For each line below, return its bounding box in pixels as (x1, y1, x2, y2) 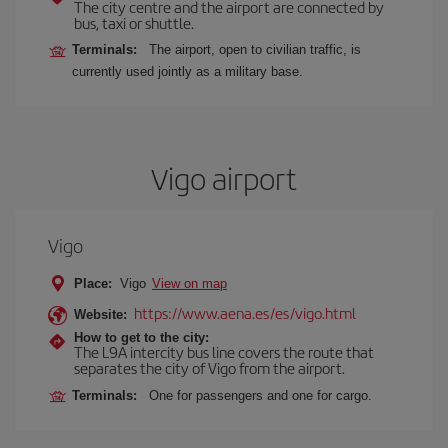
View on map (152, 276, 227, 291)
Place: (74, 276, 112, 291)
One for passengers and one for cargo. (149, 388, 372, 403)
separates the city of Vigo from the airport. (74, 357, 345, 378)
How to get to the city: (74, 330, 209, 345)
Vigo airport (151, 157, 297, 199)
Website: (74, 307, 127, 322)
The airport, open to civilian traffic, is (149, 42, 361, 57)
